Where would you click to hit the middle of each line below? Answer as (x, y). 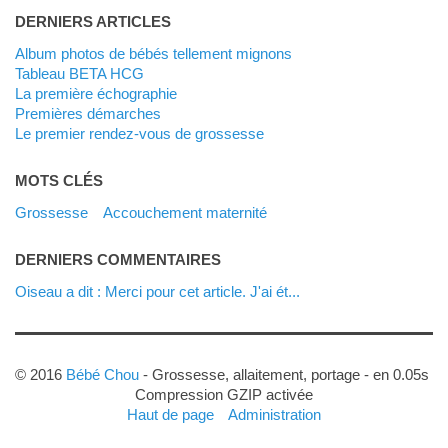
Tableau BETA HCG (82, 73)
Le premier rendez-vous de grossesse (143, 133)
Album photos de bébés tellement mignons (158, 53)
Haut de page (170, 414)
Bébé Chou (102, 374)
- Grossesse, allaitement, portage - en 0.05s (286, 374)
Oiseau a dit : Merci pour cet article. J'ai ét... (163, 291)
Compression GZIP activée (224, 394)
